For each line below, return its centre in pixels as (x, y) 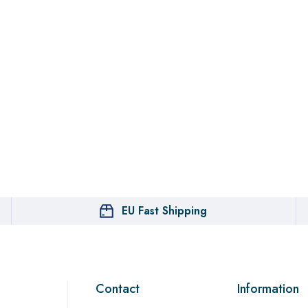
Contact (117, 289)
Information (268, 289)
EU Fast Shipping (165, 211)
